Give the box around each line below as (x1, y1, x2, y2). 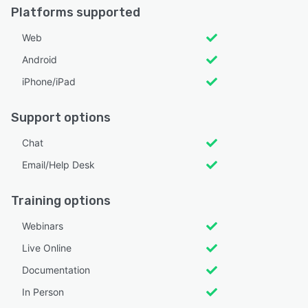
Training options (11, 193, 111, 208)
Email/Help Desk (22, 159, 95, 170)
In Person (22, 286, 64, 298)
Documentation (22, 264, 90, 276)
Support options (11, 110, 111, 125)
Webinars (22, 220, 63, 232)
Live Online (22, 242, 71, 254)
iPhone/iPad (22, 76, 76, 87)
